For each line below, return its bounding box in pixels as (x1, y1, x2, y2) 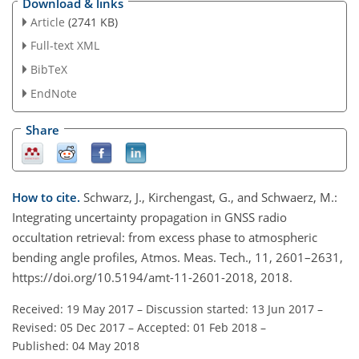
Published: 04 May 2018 (12, 337, 139, 353)
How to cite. (12, 188, 83, 205)
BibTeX (30, 62, 67, 78)
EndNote (30, 86, 77, 102)
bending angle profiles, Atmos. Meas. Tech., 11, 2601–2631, (12, 248, 343, 265)
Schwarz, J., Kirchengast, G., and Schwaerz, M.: (83, 188, 337, 205)
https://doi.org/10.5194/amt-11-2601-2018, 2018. (12, 268, 292, 285)
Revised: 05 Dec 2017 (12, 319, 125, 335)
